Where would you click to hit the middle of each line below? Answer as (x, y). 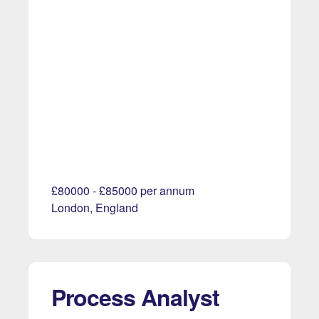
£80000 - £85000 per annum (123, 191)
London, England (95, 208)
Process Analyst (135, 297)
